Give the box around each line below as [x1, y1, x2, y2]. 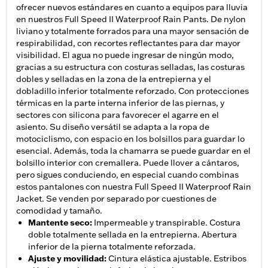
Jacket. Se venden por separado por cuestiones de [16, 193, 217, 205]
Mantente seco [28, 217, 90, 229]
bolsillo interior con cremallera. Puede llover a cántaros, [16, 157, 239, 169]
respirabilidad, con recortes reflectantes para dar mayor [16, 38, 240, 49]
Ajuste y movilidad [28, 253, 104, 264]
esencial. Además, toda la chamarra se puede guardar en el [16, 145, 251, 157]
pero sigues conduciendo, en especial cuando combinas [16, 169, 239, 181]
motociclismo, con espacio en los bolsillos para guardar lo [16, 133, 245, 145]
